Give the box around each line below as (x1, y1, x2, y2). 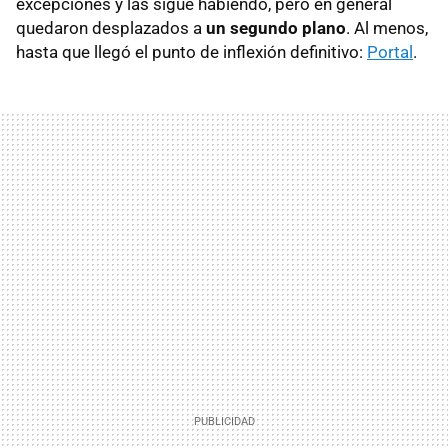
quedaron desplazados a (16, 17, 206, 38)
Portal (367, 41, 413, 62)
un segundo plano (206, 17, 346, 38)
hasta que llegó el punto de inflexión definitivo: (16, 41, 367, 62)
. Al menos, (346, 17, 428, 38)
